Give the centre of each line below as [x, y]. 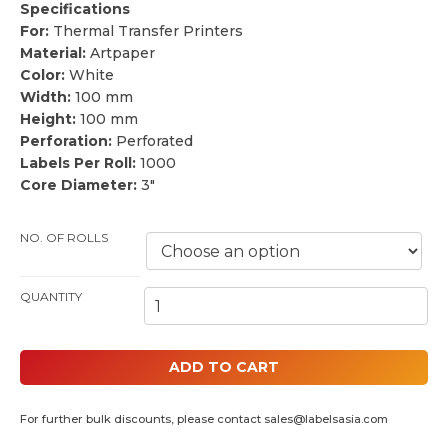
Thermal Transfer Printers [146, 31]
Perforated [152, 141]
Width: [45, 97]
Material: [53, 53]
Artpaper [120, 53]
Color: [42, 75]
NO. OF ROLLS [64, 237]
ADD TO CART [224, 367]
